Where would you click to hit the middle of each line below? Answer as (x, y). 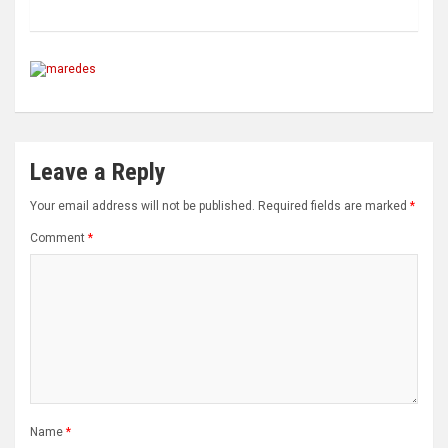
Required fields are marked (334, 206)
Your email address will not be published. (142, 206)
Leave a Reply (98, 172)
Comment (59, 238)
